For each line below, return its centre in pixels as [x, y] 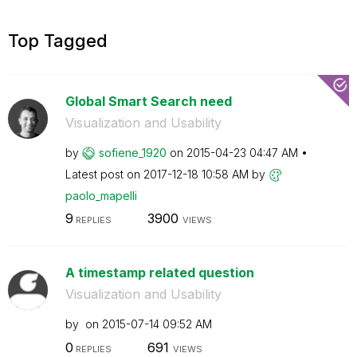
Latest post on [104, 174]
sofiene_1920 [132, 152]
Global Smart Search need [148, 101]
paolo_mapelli [101, 195]
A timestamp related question [159, 273]
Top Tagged [58, 40]
